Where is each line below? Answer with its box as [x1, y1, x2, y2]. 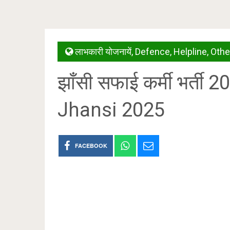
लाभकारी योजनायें [75, 46, 131, 57]
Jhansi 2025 [57, 99, 165, 121]
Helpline [174, 46, 207, 57]
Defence [135, 46, 170, 57]
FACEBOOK [74, 142, 107, 149]
